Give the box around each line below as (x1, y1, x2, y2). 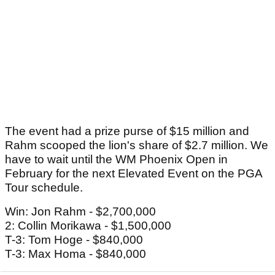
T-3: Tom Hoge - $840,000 (5, 233, 143, 247)
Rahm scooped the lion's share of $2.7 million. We (5, 139, 268, 152)
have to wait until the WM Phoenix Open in (5, 153, 228, 166)
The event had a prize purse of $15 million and (5, 125, 249, 138)
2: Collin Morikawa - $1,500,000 (5, 219, 171, 233)
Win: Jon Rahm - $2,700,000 (5, 205, 156, 219)
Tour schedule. (5, 181, 83, 195)
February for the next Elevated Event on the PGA (5, 167, 262, 180)
